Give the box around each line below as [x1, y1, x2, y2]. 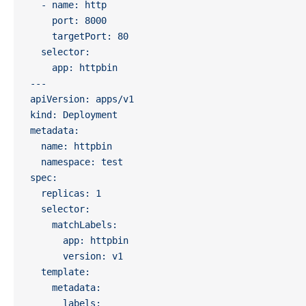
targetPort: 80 [30, 31, 128, 42]
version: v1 [30, 251, 123, 262]
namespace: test [30, 156, 123, 167]
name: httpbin [30, 141, 112, 152]
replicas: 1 [30, 188, 101, 199]
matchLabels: [30, 219, 117, 230]
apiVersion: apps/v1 [30, 94, 134, 105]
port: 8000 [30, 15, 107, 26]
